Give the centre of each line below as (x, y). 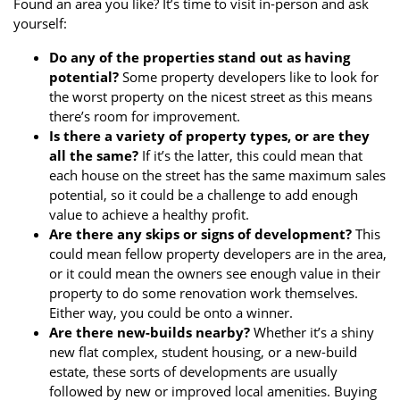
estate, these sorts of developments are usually (193, 371)
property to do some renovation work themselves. (204, 293)
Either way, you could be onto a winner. (171, 312)
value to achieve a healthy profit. (149, 214)
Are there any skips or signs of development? (200, 234)
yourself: (40, 23)
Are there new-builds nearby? (150, 332)
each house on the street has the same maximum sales (217, 175)
